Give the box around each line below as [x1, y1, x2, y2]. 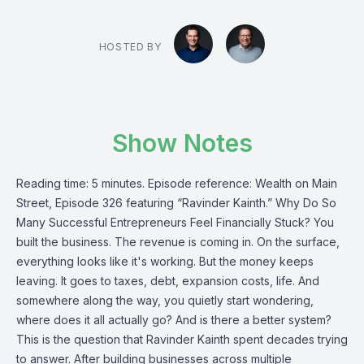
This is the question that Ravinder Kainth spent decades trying [16, 332, 348, 346]
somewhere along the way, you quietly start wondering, [16, 293, 314, 307]
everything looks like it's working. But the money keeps [16, 254, 314, 268]
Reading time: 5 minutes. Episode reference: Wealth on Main [16, 176, 337, 190]
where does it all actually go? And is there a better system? [16, 313, 331, 327]
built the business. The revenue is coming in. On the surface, [16, 235, 340, 249]
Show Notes [111, 128, 253, 158]
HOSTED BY [98, 41, 162, 53]
